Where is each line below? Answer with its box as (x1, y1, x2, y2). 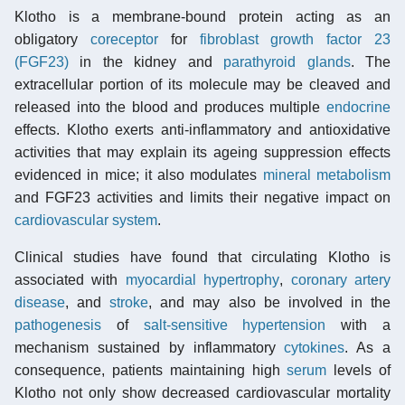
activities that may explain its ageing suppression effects (14, 144, 391, 160)
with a (325, 316, 391, 333)
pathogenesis (14, 316, 101, 333)
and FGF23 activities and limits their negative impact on (14, 189, 391, 205)
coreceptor (89, 31, 158, 47)
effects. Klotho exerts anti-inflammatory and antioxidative (14, 121, 391, 137)
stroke (109, 294, 149, 310)
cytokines (284, 339, 345, 355)
